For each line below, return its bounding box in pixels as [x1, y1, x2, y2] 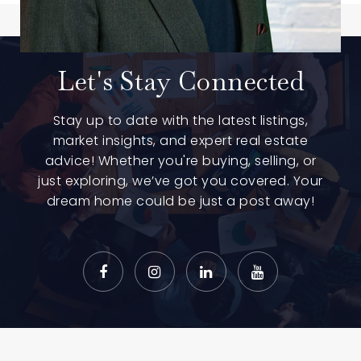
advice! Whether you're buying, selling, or [44, 151, 317, 170]
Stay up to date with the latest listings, [52, 111, 309, 130]
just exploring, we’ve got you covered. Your [38, 172, 323, 190]
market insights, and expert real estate [52, 131, 309, 150]
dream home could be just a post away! [46, 192, 315, 210]
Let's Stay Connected [57, 64, 304, 98]
